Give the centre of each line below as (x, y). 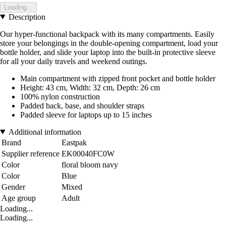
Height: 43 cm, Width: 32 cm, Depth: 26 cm (90, 87)
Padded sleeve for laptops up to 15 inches (86, 115)
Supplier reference (31, 153)
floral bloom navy (90, 164)
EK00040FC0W (88, 153)
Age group (19, 198)
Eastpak (74, 142)
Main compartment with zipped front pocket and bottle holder (118, 78)
